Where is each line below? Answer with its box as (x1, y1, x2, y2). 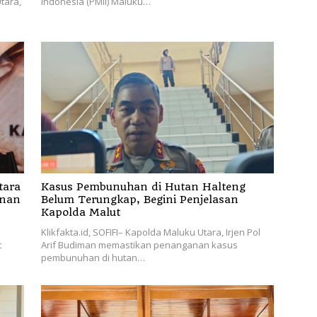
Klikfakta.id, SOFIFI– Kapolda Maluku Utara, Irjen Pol (40, 225, 260, 238)
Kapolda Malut (40, 205, 124, 219)
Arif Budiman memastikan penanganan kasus (40, 238, 238, 251)
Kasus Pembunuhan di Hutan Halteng (40, 180, 246, 193)
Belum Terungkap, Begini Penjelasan (40, 192, 238, 206)
